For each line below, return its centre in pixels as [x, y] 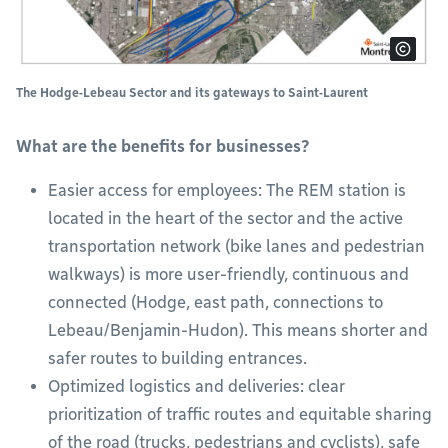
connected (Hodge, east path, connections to [215, 303]
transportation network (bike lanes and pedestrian [236, 247]
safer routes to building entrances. [179, 359]
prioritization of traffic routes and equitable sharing [240, 415]
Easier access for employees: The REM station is [227, 191]
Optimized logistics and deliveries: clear [196, 387]
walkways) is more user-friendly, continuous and [228, 275]
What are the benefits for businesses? [163, 147]
